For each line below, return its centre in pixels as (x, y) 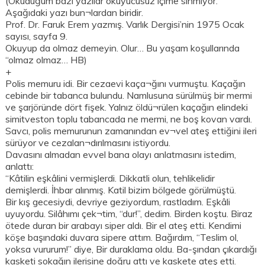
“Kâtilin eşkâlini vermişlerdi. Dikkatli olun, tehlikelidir (110, 178)
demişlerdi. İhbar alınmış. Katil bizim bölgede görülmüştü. (121, 190)
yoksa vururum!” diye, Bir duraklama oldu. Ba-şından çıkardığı (131, 249)
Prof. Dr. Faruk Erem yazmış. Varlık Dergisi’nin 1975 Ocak (125, 25)
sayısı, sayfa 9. (37, 36)
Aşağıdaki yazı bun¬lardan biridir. (75, 13)
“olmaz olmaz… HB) (46, 60)
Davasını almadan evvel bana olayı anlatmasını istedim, (121, 155)
